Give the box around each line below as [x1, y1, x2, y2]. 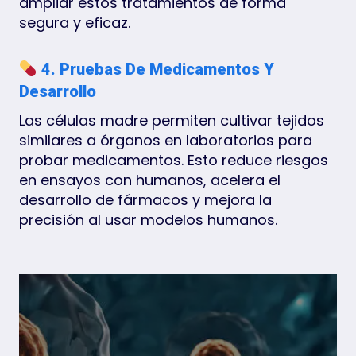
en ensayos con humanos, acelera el [19, 169, 281, 190]
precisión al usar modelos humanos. [19, 209, 277, 230]
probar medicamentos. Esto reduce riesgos [19, 149, 328, 170]
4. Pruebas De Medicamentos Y [37, 59, 274, 79]
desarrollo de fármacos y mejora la [19, 189, 272, 210]
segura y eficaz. [19, 12, 130, 33]
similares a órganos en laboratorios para [19, 130, 312, 150]
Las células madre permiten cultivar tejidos [19, 110, 324, 130]
